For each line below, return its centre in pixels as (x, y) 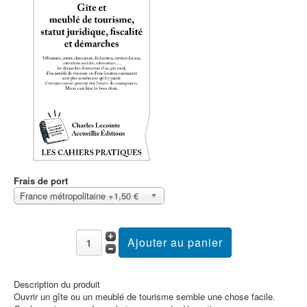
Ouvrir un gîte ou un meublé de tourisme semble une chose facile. (145, 297)
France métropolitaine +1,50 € (79, 196)
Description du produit (57, 284)
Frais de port (41, 181)
